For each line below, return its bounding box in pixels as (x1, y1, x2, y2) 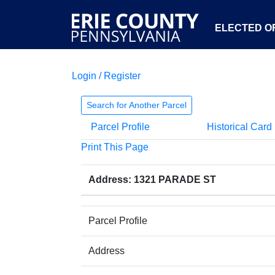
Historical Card (206, 122, 272, 132)
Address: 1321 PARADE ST (88, 174, 216, 185)
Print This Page (81, 142, 149, 152)
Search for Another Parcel (87, 100, 187, 110)
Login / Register (72, 71, 141, 81)
